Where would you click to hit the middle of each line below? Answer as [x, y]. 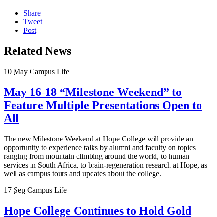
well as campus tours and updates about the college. [83, 173]
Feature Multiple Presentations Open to [103, 105]
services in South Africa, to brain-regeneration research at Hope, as [106, 165]
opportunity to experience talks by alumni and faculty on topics [100, 147]
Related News [38, 51]
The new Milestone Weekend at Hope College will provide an [99, 139]
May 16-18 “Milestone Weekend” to [93, 92]
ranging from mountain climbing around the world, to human [97, 156]
